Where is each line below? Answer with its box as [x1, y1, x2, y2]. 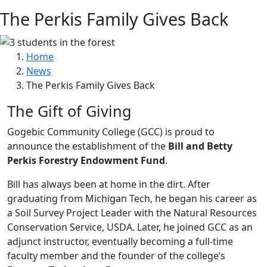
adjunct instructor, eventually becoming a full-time [7, 234, 233, 248]
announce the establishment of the [7, 139, 168, 153]
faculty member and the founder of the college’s [7, 249, 225, 262]
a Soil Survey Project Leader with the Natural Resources [7, 206, 257, 219]
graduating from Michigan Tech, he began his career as [7, 191, 257, 205]
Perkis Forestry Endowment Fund [7, 153, 165, 167]
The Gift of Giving [7, 100, 132, 121]
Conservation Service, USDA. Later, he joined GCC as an [7, 220, 253, 234]
